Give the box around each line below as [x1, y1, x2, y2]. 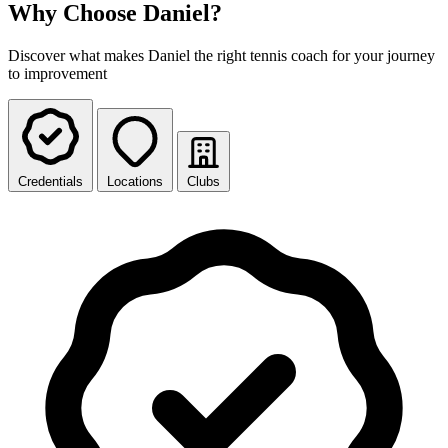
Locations [107, 173, 163, 189]
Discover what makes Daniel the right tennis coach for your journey [8, 46, 435, 64]
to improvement [8, 64, 107, 82]
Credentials [18, 173, 83, 189]
